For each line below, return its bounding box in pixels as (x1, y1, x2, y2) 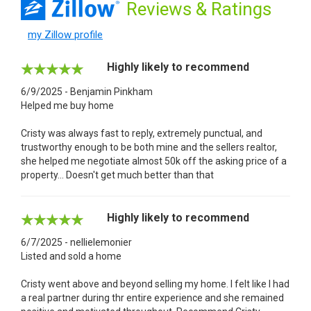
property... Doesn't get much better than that (21, 169, 214, 180)
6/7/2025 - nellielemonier (21, 236, 132, 248)
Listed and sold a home (21, 250, 121, 262)
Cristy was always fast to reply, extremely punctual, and (21, 127, 262, 139)
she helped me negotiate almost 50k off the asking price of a (21, 155, 287, 167)
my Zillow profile (28, 28, 103, 41)
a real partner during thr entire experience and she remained (21, 292, 284, 303)
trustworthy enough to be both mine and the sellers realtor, (21, 141, 277, 153)
